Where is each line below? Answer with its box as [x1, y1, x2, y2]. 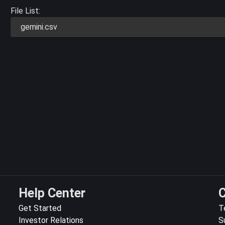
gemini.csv [21, 22, 58, 32]
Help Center [19, 186, 86, 200]
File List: [11, 6, 41, 16]
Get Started [19, 203, 62, 213]
